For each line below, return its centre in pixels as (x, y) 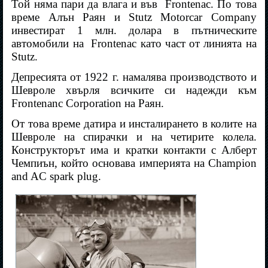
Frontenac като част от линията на (174, 44)
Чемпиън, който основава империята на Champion (134, 163)
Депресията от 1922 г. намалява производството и (134, 77)
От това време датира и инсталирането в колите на (134, 124)
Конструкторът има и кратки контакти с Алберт (134, 150)
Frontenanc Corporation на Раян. (88, 103)
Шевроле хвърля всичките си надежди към (134, 90)
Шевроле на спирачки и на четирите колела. (134, 137)
